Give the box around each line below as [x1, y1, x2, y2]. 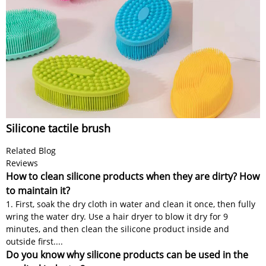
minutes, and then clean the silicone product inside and [6, 223, 229, 235]
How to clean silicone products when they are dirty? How [6, 169, 259, 183]
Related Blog [6, 144, 56, 156]
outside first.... [6, 235, 63, 247]
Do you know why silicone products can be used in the [6, 248, 248, 261]
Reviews [6, 157, 38, 169]
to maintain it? [6, 183, 70, 197]
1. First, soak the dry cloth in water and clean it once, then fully [6, 198, 255, 210]
